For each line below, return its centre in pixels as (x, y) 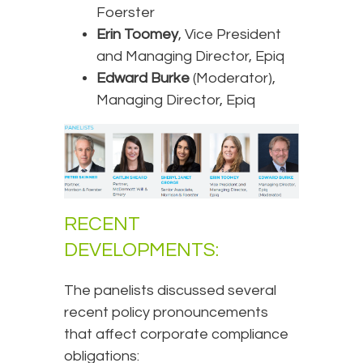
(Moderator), (233, 79)
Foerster (126, 13)
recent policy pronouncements (166, 313)
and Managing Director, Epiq (190, 57)
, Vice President (230, 35)
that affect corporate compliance (176, 335)
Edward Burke (143, 79)
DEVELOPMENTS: (143, 250)
